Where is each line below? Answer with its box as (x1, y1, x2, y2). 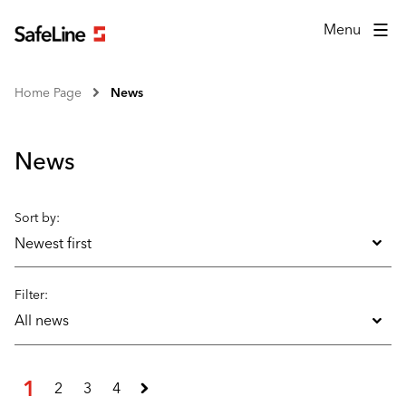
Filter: (14, 287, 48, 304)
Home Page (14, 85, 82, 101)
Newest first (14, 234, 92, 252)
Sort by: (14, 210, 60, 226)
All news (14, 312, 69, 330)
